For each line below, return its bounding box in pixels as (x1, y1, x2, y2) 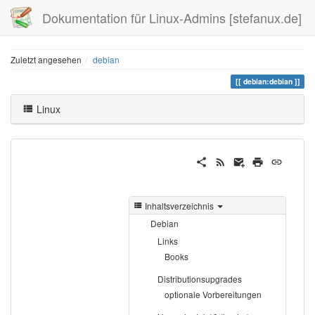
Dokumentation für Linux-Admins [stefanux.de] (42, 8, 302, 27)
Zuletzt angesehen (11, 53, 82, 65)
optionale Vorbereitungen (165, 288, 262, 301)
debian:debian (243, 76, 292, 86)
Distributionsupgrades (157, 273, 242, 285)
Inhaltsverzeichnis (145, 199, 214, 212)
